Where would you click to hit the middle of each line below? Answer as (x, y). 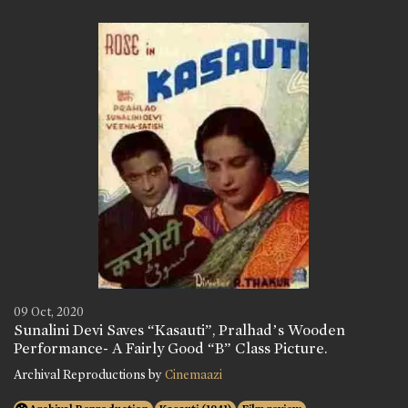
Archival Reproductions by (89, 375)
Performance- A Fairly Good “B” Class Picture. (171, 349)
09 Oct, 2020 (49, 312)
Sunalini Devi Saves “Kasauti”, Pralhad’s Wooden (179, 331)
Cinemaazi (194, 375)
